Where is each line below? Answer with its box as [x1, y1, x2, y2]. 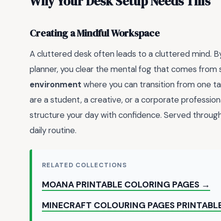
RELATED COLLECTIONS [42, 161, 127, 170]
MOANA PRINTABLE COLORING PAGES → [42, 179, 210, 190]
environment [30, 78, 81, 90]
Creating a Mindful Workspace [30, 27, 160, 40]
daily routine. [30, 124, 76, 136]
